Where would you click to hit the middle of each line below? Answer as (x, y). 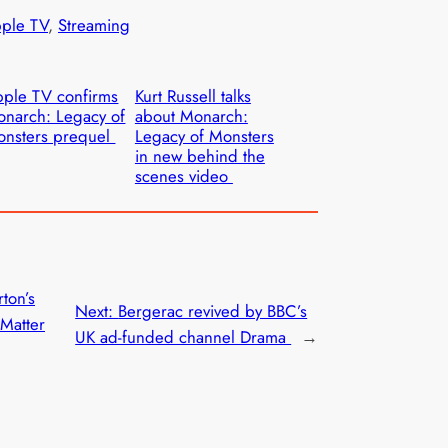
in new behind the (199, 156)
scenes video (183, 176)
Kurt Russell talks (192, 96)
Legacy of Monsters (204, 136)
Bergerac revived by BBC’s (213, 311)
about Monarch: (191, 116)
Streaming (94, 25)
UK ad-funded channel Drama (183, 337)
